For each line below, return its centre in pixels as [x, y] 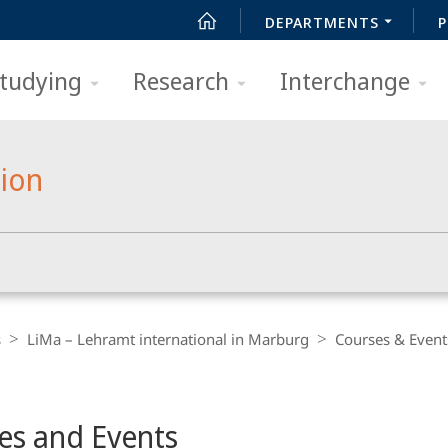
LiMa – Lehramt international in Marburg [168, 339]
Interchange [345, 80]
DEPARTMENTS [322, 22]
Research [181, 80]
